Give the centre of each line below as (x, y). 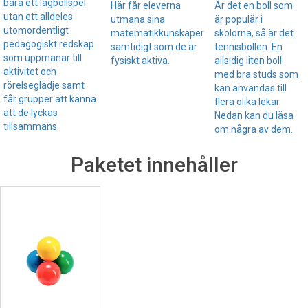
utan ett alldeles (38, 16)
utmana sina (138, 19)
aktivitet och (30, 71)
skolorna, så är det (254, 33)
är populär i (239, 19)
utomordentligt (36, 30)
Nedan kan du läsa (254, 115)
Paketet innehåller (154, 164)
